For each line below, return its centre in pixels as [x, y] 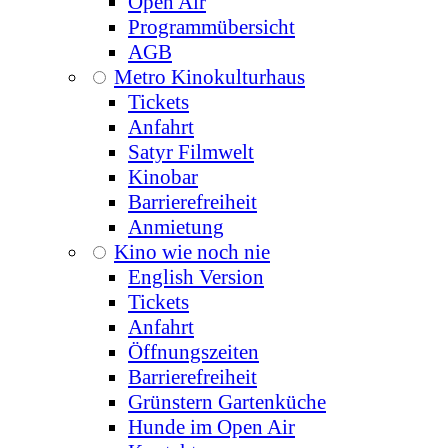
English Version [196, 277]
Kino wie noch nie [192, 252]
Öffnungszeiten [193, 352]
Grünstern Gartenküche [227, 402]
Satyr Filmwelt [191, 152]
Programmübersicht [211, 27]
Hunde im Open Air [211, 427]
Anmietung [176, 227]
